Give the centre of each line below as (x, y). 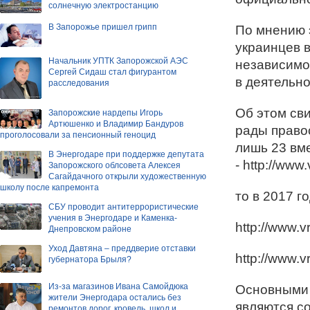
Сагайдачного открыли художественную (127, 176)
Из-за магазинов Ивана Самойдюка (118, 287)
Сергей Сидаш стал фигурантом (112, 72)
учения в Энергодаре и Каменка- (113, 218)
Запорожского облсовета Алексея (115, 165)
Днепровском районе (90, 229)
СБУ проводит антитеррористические (124, 207)
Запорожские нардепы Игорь (106, 112)
